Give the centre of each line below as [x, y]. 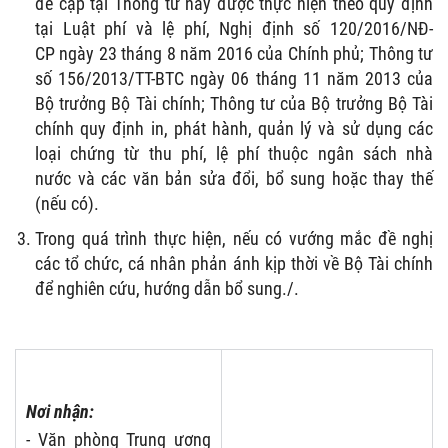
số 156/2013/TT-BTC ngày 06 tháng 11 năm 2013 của [234, 78]
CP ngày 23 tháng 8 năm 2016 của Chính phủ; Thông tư [234, 53]
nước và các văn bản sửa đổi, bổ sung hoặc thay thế [234, 178]
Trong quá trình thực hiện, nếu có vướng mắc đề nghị [234, 238]
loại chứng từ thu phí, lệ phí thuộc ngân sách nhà [234, 153]
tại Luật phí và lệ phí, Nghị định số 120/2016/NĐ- [234, 28]
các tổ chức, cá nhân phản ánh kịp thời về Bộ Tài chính [234, 263]
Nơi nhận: [60, 411]
